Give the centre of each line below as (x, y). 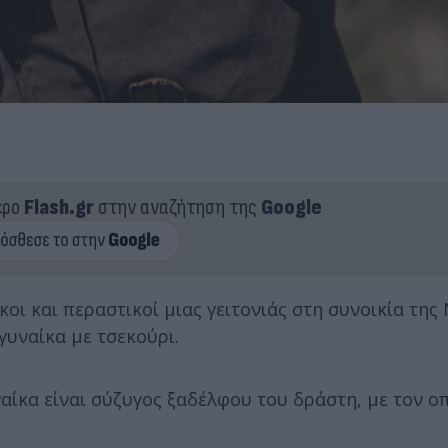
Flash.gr (58, 207)
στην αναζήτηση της (177, 207)
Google (291, 207)
